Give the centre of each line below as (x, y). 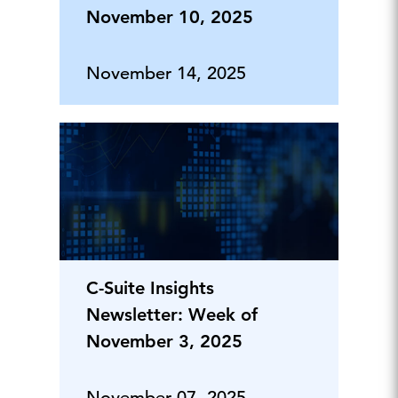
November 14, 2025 (166, 74)
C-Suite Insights (150, 288)
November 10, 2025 (169, 17)
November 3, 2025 (164, 342)
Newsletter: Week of (171, 315)
